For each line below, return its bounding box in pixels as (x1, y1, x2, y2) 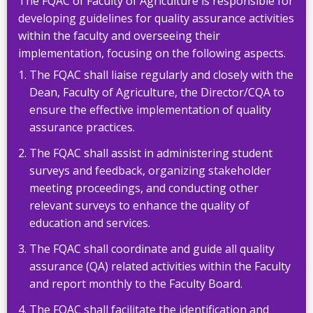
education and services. (29, 215, 150, 231)
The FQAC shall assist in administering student (29, 145, 272, 161)
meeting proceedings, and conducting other (29, 180, 259, 196)
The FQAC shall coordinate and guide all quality (29, 241, 275, 257)
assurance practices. (29, 119, 135, 136)
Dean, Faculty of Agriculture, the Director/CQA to (29, 85, 284, 101)
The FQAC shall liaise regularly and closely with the (29, 67, 293, 83)
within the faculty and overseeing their (18, 28, 220, 44)
